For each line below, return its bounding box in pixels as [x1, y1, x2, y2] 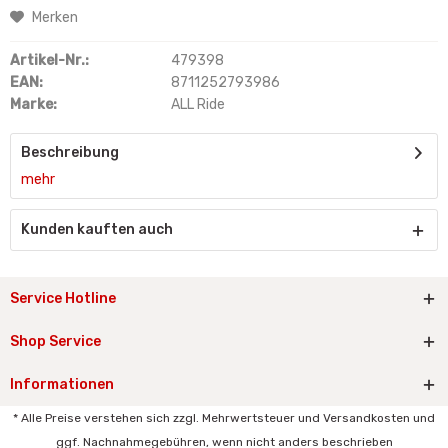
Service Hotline [10, 290, 116, 307]
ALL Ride [170, 96, 225, 113]
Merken [32, 9, 78, 26]
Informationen [10, 376, 114, 393]
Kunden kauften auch [21, 221, 173, 238]
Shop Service [10, 333, 101, 350]
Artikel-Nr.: [10, 52, 89, 69]
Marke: [10, 96, 57, 113]
